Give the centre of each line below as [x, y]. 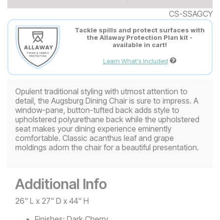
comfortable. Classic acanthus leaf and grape [95, 138]
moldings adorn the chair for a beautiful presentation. [107, 147]
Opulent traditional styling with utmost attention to [101, 91]
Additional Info [61, 184]
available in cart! [139, 45]
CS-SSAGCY [191, 14]
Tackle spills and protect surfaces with [139, 30]
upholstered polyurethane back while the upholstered [107, 119]
